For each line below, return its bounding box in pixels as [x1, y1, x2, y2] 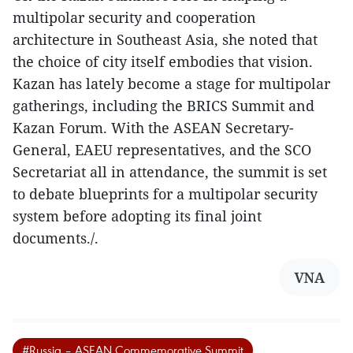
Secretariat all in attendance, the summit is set [13, 162, 327, 182]
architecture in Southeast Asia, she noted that [13, 30, 318, 50]
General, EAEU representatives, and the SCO [13, 140, 311, 160]
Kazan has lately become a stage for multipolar [13, 74, 330, 94]
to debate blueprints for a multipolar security [13, 184, 318, 204]
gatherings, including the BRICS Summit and [13, 96, 314, 116]
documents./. [13, 229, 98, 248]
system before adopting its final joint [13, 206, 262, 226]
